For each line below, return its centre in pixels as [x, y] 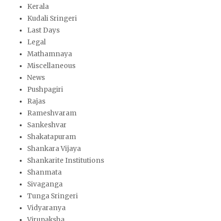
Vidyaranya [46, 208]
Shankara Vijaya [54, 149]
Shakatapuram [52, 137]
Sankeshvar [47, 125]
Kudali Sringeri [52, 19]
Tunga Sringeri [53, 196]
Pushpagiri [45, 90]
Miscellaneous [51, 66]
